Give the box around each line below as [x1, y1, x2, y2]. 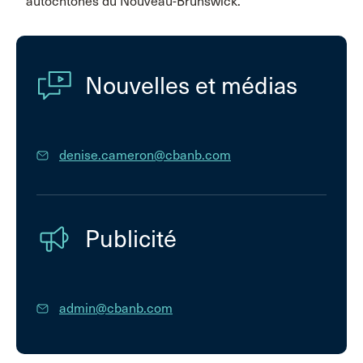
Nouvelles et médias [85, 71, 297, 100]
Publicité [85, 224, 177, 254]
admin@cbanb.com [59, 301, 173, 316]
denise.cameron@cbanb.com [59, 147, 231, 163]
